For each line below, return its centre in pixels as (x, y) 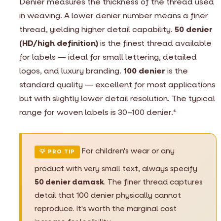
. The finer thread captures (153, 182)
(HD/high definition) (59, 43)
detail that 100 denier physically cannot (108, 195)
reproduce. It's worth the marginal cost (106, 208)
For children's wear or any (127, 151)
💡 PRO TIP (57, 151)
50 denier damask (69, 182)
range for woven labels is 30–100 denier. (96, 112)
